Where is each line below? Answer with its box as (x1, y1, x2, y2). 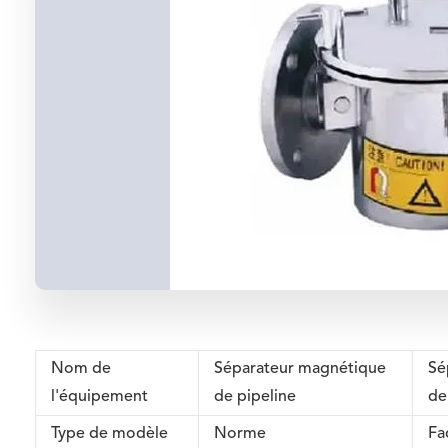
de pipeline (214, 389, 297, 405)
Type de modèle (51, 426, 169, 442)
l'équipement (51, 389, 149, 405)
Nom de (51, 361, 112, 377)
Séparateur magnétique (214, 361, 387, 377)
